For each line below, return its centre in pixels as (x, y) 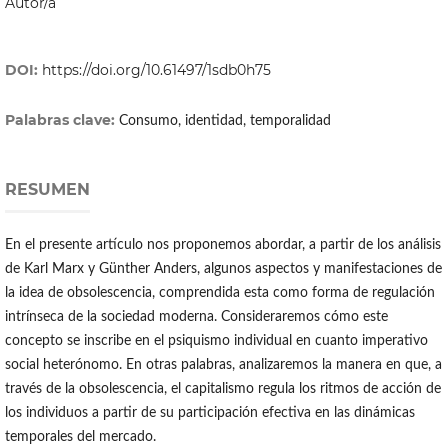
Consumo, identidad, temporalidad (224, 121)
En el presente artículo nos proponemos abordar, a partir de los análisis (222, 245)
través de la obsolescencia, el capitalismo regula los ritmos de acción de (222, 389)
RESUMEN (47, 190)
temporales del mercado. (80, 437)
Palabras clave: (61, 120)
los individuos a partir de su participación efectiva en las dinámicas (209, 413)
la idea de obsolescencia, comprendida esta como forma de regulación (219, 293)
